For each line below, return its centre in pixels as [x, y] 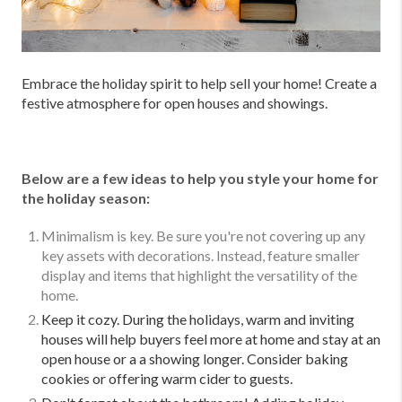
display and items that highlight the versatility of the [199, 275]
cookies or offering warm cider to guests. [167, 378]
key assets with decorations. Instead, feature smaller [201, 255]
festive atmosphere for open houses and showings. [175, 102]
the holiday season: [86, 197]
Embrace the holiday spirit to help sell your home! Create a [199, 83]
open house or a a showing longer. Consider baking [195, 358]
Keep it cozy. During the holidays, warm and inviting [198, 319]
